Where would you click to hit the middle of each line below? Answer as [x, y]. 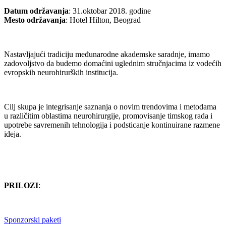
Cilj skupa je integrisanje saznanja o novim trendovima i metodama [110, 107]
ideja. [13, 134]
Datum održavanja [36, 11]
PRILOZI [21, 186]
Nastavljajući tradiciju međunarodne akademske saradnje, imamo [107, 54]
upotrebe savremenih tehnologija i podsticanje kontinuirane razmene [112, 125]
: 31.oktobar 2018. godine [110, 11]
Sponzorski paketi [33, 220]
